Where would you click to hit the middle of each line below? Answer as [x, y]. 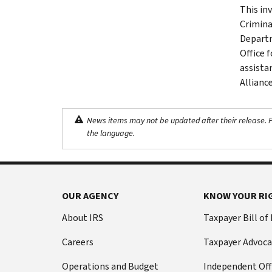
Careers [78, 242]
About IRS [83, 217]
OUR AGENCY [90, 195]
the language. [111, 133]
